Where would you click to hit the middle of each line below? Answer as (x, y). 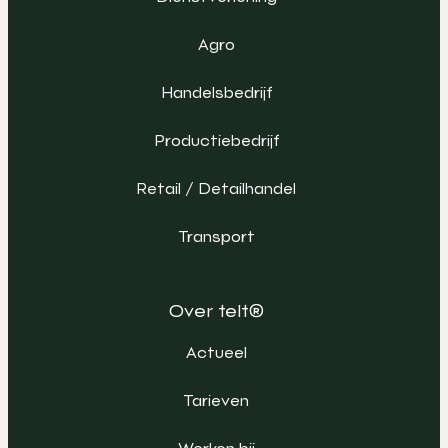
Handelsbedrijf (216, 92)
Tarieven (216, 400)
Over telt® (216, 310)
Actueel (216, 352)
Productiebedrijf (216, 140)
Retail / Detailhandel (216, 188)
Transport (216, 236)
